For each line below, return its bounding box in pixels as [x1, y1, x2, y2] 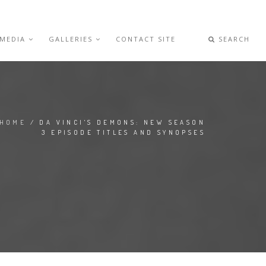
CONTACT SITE [116, 34, 176, 43]
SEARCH [216, 34, 251, 43]
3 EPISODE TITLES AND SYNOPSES [42, 128, 205, 137]
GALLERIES [49, 34, 96, 43]
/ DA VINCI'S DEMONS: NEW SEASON [26, 118, 205, 126]
